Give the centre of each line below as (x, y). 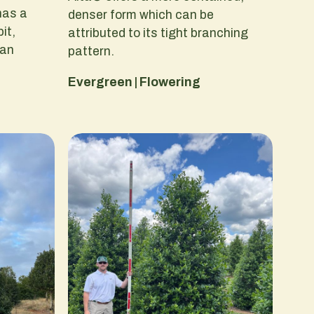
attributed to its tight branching (158, 33)
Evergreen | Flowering (135, 82)
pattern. (91, 52)
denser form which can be (141, 15)
